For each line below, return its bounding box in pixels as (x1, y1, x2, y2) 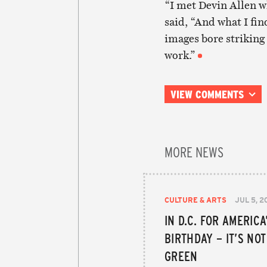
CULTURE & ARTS (164, 194, 226, 204)
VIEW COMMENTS (170, 86, 244, 101)
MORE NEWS (164, 141, 223, 161)
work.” (164, 47, 195, 63)
